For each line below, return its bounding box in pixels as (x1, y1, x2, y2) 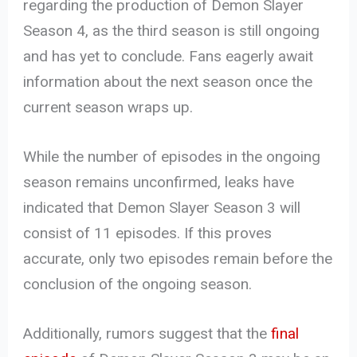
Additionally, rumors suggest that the (23, 324, 268, 343)
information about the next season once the (23, 72, 313, 91)
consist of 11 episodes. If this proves (23, 223, 273, 242)
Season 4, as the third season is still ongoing (23, 21, 320, 40)
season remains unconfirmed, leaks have (23, 172, 295, 191)
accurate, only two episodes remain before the (23, 249, 333, 268)
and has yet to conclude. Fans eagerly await (23, 46, 314, 65)
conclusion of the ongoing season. (23, 274, 253, 293)
